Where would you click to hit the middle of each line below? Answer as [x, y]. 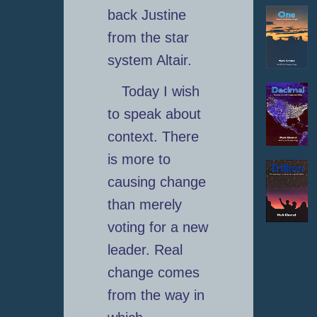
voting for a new [157, 227]
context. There [153, 137]
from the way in [156, 295]
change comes [153, 273]
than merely [144, 205]
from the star [148, 38]
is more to [139, 160]
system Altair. [149, 60]
